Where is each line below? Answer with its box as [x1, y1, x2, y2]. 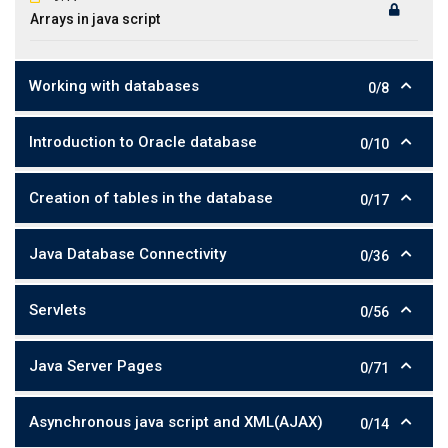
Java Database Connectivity [29, 245, 226, 263]
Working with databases [29, 77, 199, 95]
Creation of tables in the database [29, 189, 273, 207]
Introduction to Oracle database [29, 133, 257, 151]
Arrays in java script [30, 10, 160, 27]
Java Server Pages [29, 357, 162, 375]
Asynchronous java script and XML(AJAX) [29, 413, 323, 431]
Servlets [29, 301, 86, 319]
